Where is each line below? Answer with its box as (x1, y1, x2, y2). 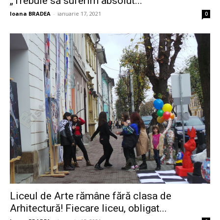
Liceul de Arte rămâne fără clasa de (10, 190, 171, 202)
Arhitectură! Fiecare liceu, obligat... (10, 202, 167, 215)
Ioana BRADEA (10, 10, 51, 18)
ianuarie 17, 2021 (57, 10, 101, 18)
